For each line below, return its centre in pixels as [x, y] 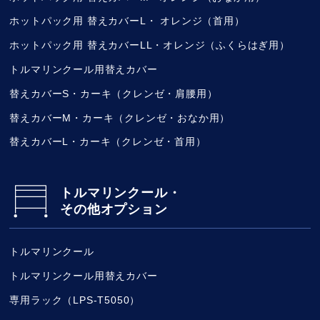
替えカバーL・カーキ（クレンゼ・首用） [108, 142]
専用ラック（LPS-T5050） [75, 300]
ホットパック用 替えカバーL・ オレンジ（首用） [127, 21]
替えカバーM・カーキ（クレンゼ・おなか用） [120, 117]
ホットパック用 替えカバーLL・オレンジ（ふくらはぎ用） [150, 45]
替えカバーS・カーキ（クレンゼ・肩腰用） [114, 93]
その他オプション [114, 209]
